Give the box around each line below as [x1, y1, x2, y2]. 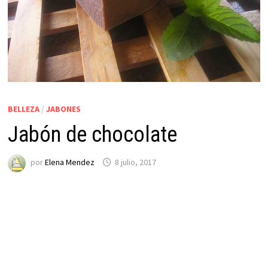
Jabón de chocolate [7, 121, 177, 147]
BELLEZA [7, 103, 39, 114]
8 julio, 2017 [114, 157, 156, 168]
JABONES [45, 103, 81, 114]
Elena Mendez [44, 157, 95, 168]
